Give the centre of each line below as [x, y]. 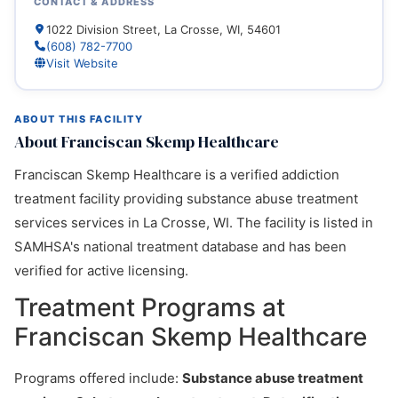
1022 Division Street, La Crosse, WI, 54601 [163, 29]
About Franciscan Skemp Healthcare [147, 142]
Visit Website [82, 63]
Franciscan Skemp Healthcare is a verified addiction [177, 175]
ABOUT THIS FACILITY [79, 119]
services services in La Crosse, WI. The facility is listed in [194, 223]
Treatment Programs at [150, 307]
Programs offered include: [98, 378]
